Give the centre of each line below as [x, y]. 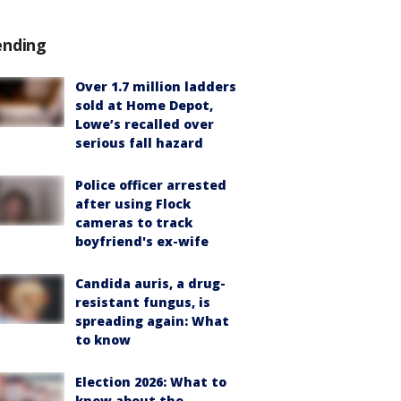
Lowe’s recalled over [145, 124]
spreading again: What [152, 321]
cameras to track [134, 222]
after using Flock [133, 204]
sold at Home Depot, [144, 105]
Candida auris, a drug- [150, 283]
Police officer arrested [151, 185]
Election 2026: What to [151, 382]
